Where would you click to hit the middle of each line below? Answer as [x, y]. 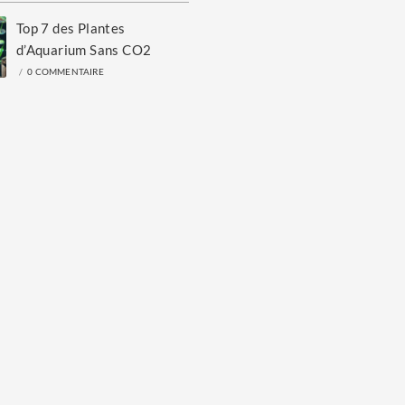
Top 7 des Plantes [71, 28]
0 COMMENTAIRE [66, 71]
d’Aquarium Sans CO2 [84, 50]
